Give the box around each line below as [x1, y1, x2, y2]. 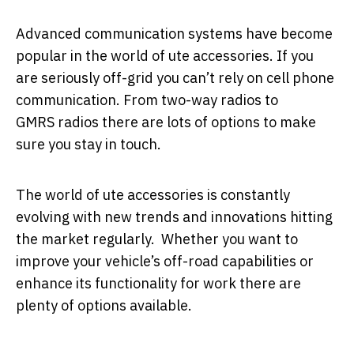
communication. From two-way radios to [16, 90, 278, 109]
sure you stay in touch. [16, 134, 161, 153]
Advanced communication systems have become [16, 24, 333, 43]
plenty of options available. [16, 296, 192, 314]
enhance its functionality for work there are [16, 273, 301, 292]
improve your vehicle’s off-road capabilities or [16, 251, 314, 270]
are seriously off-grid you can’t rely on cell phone [16, 68, 334, 87]
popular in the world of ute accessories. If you [16, 46, 314, 65]
